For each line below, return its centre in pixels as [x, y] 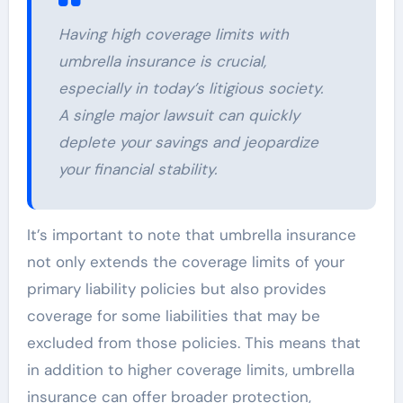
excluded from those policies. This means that [193, 342]
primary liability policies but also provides [176, 288]
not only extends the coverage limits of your [185, 261]
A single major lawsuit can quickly [179, 115]
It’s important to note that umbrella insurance [191, 234]
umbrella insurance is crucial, [162, 61]
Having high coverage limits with [173, 34]
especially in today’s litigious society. [190, 88]
